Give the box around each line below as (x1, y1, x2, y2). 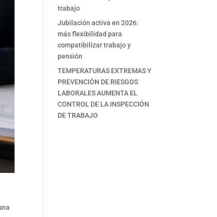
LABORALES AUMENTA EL (58, 89, 138, 97)
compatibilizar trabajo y (58, 41, 131, 49)
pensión (58, 52, 83, 60)
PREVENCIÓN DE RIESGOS (58, 78, 139, 86)
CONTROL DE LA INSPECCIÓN (58, 100, 150, 108)
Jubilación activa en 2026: (58, 19, 139, 27)
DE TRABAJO (58, 111, 98, 119)
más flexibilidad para (58, 30, 123, 38)
